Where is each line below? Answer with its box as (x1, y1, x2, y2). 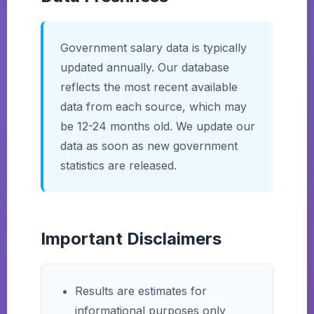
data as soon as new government (60, 139, 238, 153)
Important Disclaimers (41, 228, 221, 249)
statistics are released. (60, 158, 177, 172)
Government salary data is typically (60, 41, 247, 55)
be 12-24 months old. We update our (60, 119, 255, 133)
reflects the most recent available (60, 80, 238, 94)
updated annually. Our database (60, 60, 229, 74)
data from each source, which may (60, 100, 247, 114)
